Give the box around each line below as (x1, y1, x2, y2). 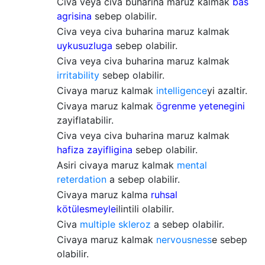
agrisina (57, 10, 92, 22)
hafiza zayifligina (57, 144, 132, 156)
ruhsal (151, 189, 177, 201)
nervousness (156, 234, 212, 245)
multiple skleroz (80, 218, 151, 230)
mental (177, 159, 207, 171)
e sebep (212, 234, 247, 245)
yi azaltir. (207, 85, 247, 96)
